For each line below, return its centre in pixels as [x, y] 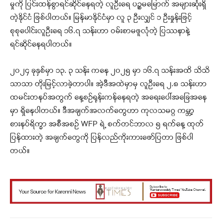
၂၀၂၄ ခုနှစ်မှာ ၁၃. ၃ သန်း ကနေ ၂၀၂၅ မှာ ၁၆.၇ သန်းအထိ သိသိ [110, 71]
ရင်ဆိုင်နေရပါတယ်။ [41, 45]
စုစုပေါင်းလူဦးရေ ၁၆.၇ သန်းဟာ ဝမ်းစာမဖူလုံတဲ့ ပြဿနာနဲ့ [100, 31]
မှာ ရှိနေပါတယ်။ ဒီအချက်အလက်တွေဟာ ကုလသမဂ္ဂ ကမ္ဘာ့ [102, 111]
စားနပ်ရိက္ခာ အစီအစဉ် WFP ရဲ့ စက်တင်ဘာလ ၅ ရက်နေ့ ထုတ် [107, 125]
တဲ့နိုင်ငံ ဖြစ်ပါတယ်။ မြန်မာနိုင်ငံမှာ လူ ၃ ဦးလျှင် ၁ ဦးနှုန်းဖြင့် [101, 18]
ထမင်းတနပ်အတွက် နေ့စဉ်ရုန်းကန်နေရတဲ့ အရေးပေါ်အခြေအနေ [108, 98]
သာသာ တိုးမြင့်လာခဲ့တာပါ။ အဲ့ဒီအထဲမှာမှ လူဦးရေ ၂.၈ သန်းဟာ [108, 84]
